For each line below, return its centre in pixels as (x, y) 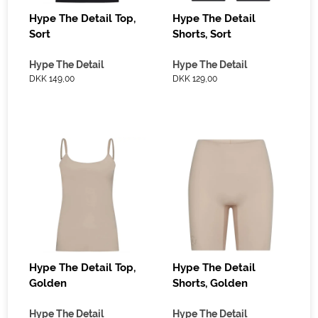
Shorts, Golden (210, 284)
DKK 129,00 (195, 78)
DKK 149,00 (52, 78)
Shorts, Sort (202, 34)
